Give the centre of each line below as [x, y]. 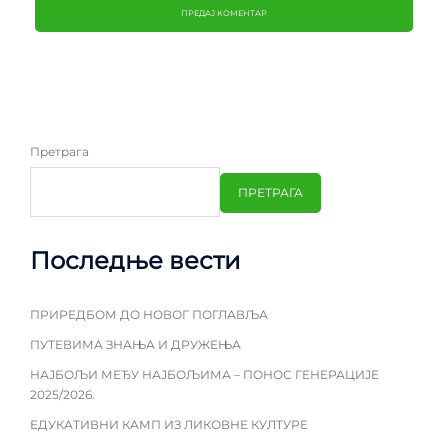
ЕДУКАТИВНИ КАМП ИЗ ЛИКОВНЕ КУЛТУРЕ [169, 425]
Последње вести [135, 261]
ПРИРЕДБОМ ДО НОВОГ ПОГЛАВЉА [149, 315]
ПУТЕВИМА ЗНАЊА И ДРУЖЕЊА [135, 345]
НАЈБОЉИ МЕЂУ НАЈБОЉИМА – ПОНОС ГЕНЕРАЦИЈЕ [204, 375]
